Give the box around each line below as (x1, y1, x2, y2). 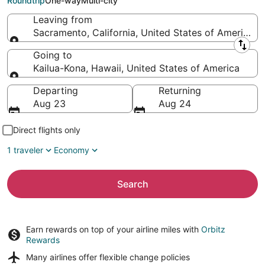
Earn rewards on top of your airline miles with (26, 224, 201, 234)
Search (117, 178, 148, 190)
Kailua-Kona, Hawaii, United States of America (33, 62, 240, 74)
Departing (33, 85, 78, 96)
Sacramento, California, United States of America (33, 27, 254, 38)
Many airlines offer (26, 252, 99, 262)
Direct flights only (13, 125, 80, 135)
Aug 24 (159, 98, 191, 109)
